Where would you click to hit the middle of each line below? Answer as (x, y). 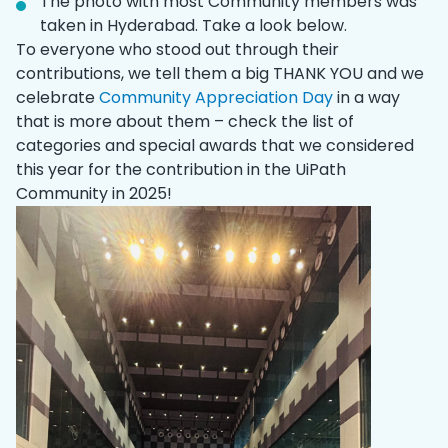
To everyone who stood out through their (177, 49)
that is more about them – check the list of (185, 121)
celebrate (57, 97)
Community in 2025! (94, 193)
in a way (368, 97)
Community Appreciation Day (218, 97)
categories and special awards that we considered (215, 145)
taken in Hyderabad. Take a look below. (193, 25)
